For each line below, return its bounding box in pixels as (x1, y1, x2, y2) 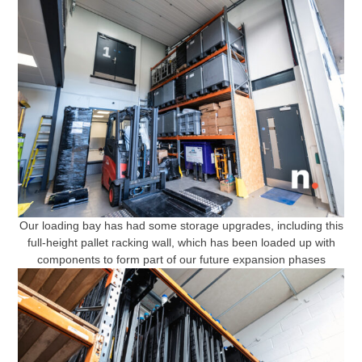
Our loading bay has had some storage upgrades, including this (19, 219, 343, 233)
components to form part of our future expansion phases (36, 253, 326, 267)
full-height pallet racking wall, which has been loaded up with (27, 236, 335, 250)
